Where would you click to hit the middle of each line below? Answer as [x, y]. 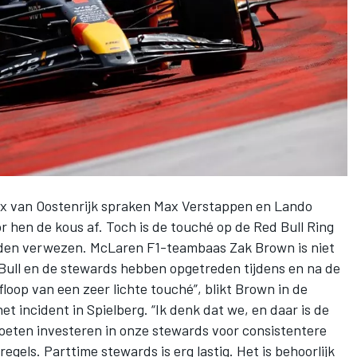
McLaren [117, 247]
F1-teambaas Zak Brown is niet [239, 247]
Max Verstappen [203, 206]
